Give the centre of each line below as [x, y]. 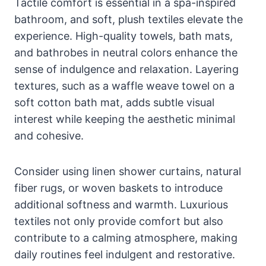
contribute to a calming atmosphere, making [126, 237]
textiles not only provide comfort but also [119, 221]
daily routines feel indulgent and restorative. [125, 254]
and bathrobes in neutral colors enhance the [126, 52]
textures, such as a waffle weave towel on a [124, 85]
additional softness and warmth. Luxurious [121, 204]
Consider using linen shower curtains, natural [128, 171]
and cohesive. [49, 135]
